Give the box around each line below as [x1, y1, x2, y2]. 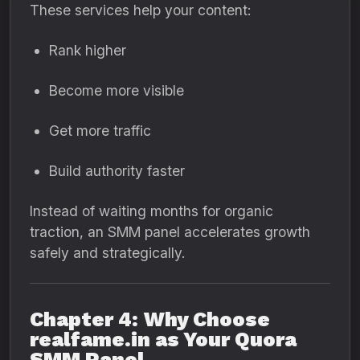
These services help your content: [30, 2, 251, 18]
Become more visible [49, 82, 184, 99]
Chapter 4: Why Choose [30, 308, 270, 331]
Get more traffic [49, 122, 151, 139]
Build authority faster [49, 162, 185, 179]
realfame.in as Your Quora [30, 328, 297, 351]
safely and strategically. [30, 244, 185, 261]
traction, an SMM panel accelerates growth [30, 223, 310, 240]
